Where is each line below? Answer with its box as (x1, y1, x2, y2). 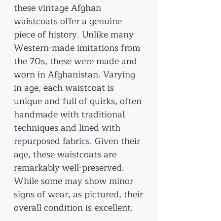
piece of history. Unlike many (14, 27, 134, 42)
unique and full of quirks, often (14, 93, 142, 109)
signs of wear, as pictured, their (14, 186, 143, 202)
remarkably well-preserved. (14, 160, 124, 175)
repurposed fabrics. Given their (14, 133, 140, 148)
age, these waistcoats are (14, 147, 116, 162)
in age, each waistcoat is (14, 80, 114, 95)
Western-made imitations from (14, 40, 140, 55)
